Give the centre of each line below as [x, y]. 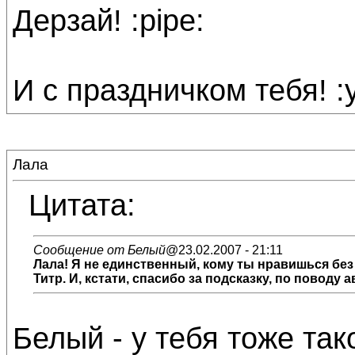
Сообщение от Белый [99, 250]
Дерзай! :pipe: [109, 20]
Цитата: [82, 205]
